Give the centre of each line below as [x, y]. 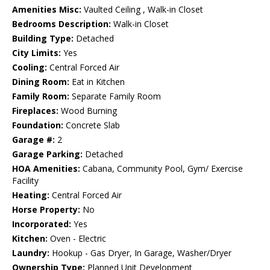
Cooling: [30, 67]
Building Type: [43, 39]
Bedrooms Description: [61, 24]
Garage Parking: [47, 154]
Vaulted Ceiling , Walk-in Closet [142, 10]
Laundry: [31, 253]
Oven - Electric [77, 239]
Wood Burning [88, 111]
